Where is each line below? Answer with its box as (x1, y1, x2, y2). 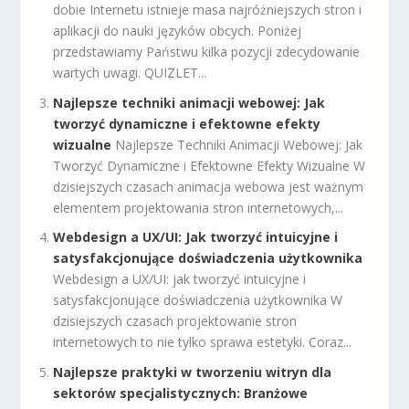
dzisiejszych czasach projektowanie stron (53, 312, 298, 330)
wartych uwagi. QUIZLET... (53, 63, 207, 81)
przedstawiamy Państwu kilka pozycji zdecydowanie (53, 42, 361, 60)
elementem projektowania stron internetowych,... (53, 198, 344, 216)
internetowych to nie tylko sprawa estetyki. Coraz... (53, 333, 352, 351)
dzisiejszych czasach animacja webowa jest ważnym (53, 177, 364, 195)
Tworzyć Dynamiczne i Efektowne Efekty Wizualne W (53, 156, 366, 174)
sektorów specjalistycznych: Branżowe (53, 384, 309, 403)
